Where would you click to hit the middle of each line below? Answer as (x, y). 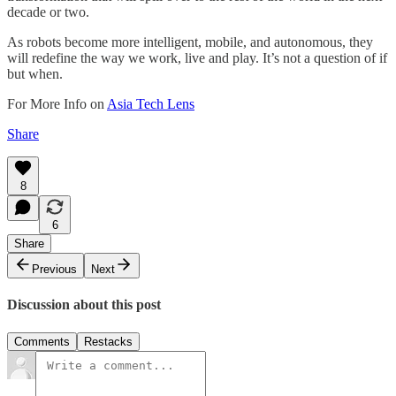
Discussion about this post (84, 305)
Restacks (108, 341)
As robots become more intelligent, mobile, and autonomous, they (190, 42)
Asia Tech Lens (151, 104)
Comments (42, 341)
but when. (35, 74)
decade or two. (48, 12)
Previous (54, 270)
